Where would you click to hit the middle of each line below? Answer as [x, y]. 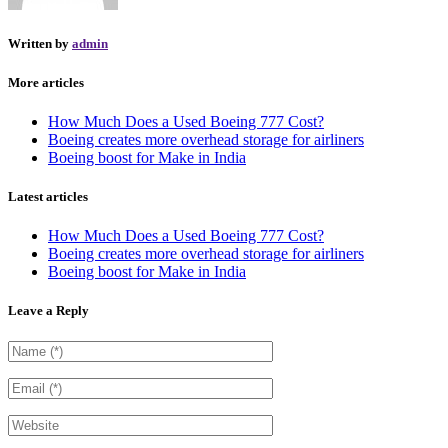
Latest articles [48, 196]
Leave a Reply [48, 311]
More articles [46, 82]
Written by [40, 44]
